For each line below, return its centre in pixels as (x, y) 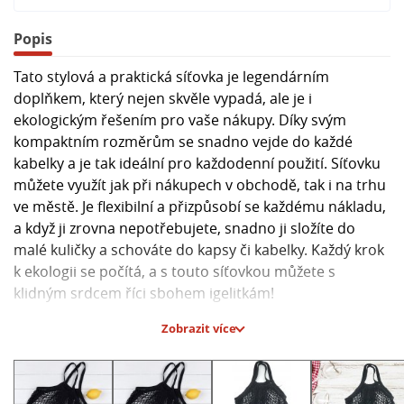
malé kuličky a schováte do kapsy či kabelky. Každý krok (199, 249)
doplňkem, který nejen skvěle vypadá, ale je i (163, 98)
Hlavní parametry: (74, 336)
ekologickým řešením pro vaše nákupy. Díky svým (180, 119)
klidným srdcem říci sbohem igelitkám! (144, 293)
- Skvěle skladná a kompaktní (110, 379)
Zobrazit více (198, 328)
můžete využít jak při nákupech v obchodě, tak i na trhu (200, 184)
